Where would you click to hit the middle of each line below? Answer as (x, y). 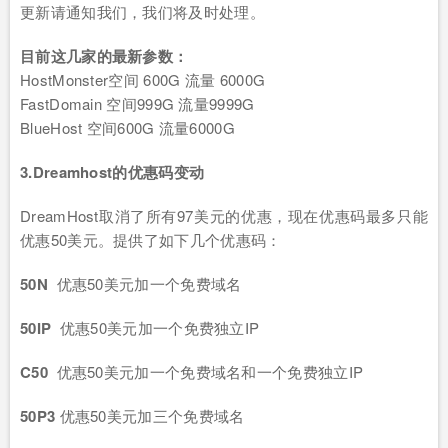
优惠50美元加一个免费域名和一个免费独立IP (205, 371)
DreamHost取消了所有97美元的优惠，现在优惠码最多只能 (224, 215)
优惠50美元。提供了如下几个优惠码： (151, 239)
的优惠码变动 (158, 172)
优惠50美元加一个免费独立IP (155, 327)
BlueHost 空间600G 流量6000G (127, 127)
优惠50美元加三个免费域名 (152, 415)
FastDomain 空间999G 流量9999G (137, 103)
